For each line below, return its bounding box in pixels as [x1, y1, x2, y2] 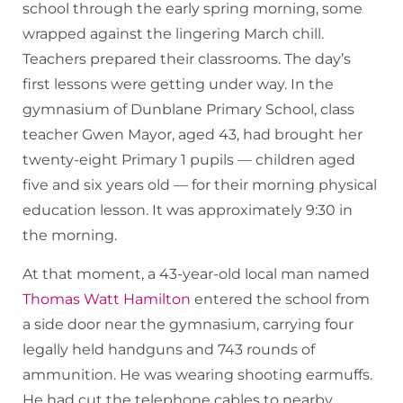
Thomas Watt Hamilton [22, 291, 194, 309]
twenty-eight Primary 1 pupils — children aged [22, 151, 355, 169]
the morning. [22, 227, 117, 245]
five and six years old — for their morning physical [22, 176, 377, 194]
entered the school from [194, 291, 370, 309]
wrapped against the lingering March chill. [22, 25, 324, 43]
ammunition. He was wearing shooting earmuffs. [22, 366, 372, 384]
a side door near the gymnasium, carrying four [22, 316, 354, 334]
